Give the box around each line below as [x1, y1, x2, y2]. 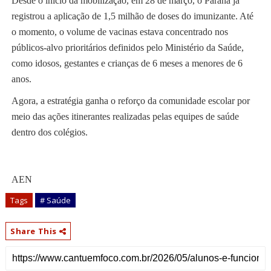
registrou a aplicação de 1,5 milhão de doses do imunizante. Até [11, 11, 253, 22]
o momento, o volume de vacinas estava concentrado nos [11, 27, 228, 38]
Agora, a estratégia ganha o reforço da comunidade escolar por [11, 96, 250, 106]
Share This [10, 226, 59, 237]
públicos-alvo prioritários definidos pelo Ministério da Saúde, [11, 42, 244, 53]
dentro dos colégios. [11, 127, 88, 138]
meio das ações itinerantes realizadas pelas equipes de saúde [11, 111, 239, 122]
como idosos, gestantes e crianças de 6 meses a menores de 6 [11, 58, 243, 69]
